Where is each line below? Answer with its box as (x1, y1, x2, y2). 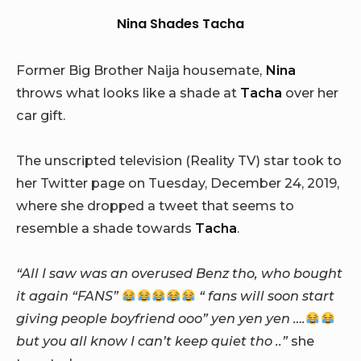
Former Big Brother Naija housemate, (16, 61, 265, 78)
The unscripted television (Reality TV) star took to (16, 151, 342, 168)
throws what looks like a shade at (16, 84, 240, 101)
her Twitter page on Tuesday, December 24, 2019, (16, 174, 339, 191)
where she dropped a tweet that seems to (16, 197, 294, 214)
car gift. (16, 106, 65, 123)
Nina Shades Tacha (117, 15, 244, 34)
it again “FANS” (16, 288, 122, 305)
